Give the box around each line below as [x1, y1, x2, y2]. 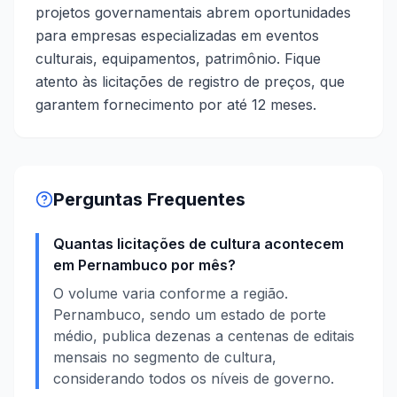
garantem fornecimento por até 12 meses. [35, 96, 316, 113]
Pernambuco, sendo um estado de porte [53, 306, 326, 323]
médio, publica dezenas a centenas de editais [53, 327, 354, 345]
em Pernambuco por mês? [53, 256, 236, 274]
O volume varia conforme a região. [53, 284, 288, 302]
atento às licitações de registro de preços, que [35, 73, 345, 90]
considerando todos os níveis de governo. [53, 370, 334, 387]
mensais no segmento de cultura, [53, 348, 276, 366]
